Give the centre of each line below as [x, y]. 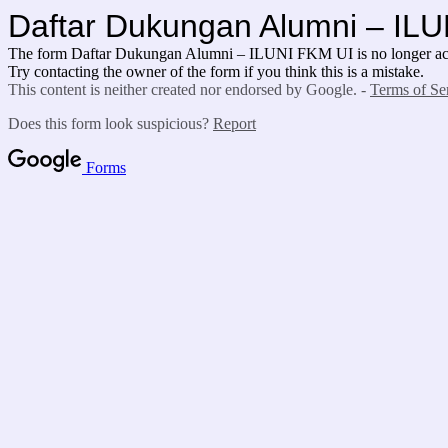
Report [234, 123]
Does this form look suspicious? [110, 123]
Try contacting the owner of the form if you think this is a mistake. [216, 71]
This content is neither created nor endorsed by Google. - [189, 89]
